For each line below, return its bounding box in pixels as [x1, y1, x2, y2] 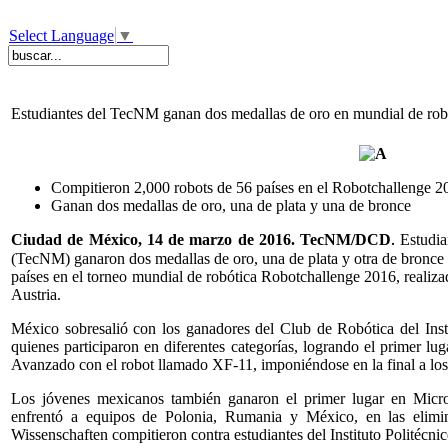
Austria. [11, 286, 61, 304]
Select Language [9, 27, 114, 45]
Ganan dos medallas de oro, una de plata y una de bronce [51, 197, 411, 215]
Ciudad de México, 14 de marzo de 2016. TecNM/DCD [11, 231, 392, 249]
